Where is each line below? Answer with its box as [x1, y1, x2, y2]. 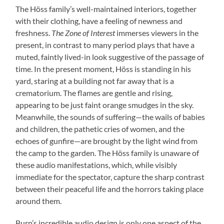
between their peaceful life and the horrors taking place [15, 184, 204, 194]
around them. [15, 196, 62, 206]
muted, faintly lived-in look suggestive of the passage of [15, 52, 204, 62]
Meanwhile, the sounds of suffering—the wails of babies [15, 112, 205, 122]
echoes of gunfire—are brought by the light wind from [15, 136, 198, 146]
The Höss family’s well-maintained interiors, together [15, 4, 197, 14]
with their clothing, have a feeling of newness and [15, 16, 183, 26]
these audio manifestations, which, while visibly [15, 160, 177, 170]
